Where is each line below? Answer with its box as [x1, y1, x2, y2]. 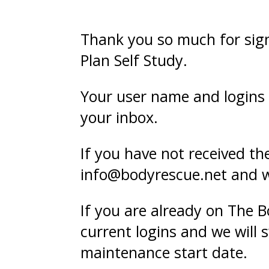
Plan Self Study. [80, 49, 188, 70]
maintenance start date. [80, 241, 248, 262]
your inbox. [80, 106, 159, 127]
